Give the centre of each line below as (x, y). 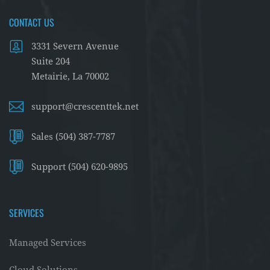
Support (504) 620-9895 (80, 167)
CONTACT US (32, 22)
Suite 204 (51, 61)
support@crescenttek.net (85, 107)
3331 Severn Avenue (75, 46)
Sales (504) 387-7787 (73, 137)
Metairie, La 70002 (70, 77)
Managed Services (48, 243)
